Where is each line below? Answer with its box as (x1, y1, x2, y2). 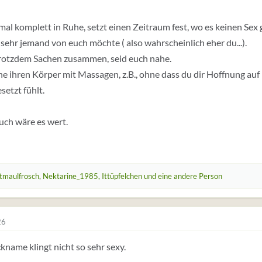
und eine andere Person (142, 171, 222, 181)
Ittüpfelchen (102, 171, 142, 181)
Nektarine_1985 (43, 171, 98, 181)
